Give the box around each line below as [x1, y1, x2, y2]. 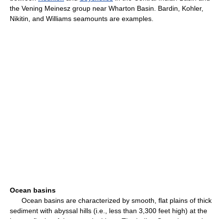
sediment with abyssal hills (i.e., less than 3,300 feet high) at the [10, 207, 207, 215]
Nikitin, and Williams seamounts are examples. [10, 15, 153, 22]
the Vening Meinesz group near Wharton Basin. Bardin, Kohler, [10, 4, 203, 12]
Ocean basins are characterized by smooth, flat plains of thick [10, 197, 212, 204]
